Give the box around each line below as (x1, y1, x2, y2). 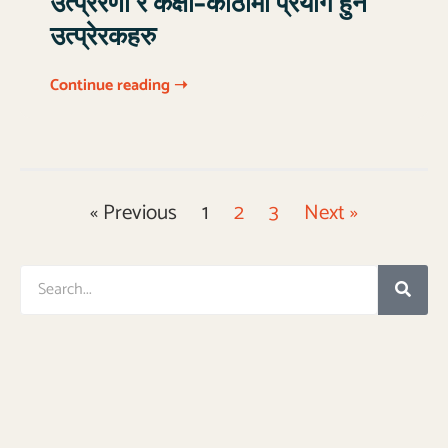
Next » (304, 195, 358, 230)
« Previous (90, 195, 177, 230)
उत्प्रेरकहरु (50, 15, 156, 59)
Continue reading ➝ (50, 71, 187, 99)
